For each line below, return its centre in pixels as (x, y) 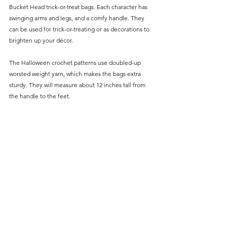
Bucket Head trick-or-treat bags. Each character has (79, 7)
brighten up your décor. (41, 41)
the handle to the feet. (40, 96)
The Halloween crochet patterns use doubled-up (76, 63)
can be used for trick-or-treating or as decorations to (80, 29)
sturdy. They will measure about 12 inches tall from (78, 85)
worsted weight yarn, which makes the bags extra (76, 74)
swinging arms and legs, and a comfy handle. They (78, 18)
